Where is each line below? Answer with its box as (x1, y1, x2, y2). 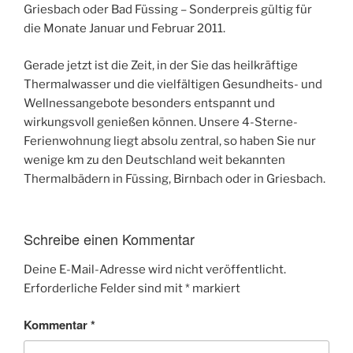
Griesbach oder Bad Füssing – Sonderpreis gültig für (24, 2, 312, 17)
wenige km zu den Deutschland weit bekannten (24, 152, 285, 167)
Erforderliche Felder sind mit (24, 281, 185, 295)
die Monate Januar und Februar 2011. (24, 21, 225, 36)
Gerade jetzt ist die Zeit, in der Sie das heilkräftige (24, 58, 298, 72)
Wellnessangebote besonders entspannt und (24, 95, 275, 110)
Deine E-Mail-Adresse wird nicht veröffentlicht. (24, 262, 286, 277)
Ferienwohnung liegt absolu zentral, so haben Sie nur (24, 133, 316, 148)
